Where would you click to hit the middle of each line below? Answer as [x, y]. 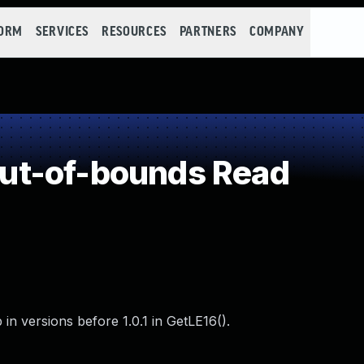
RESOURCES [134, 32]
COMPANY [277, 32]
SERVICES [62, 32]
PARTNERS [208, 32]
